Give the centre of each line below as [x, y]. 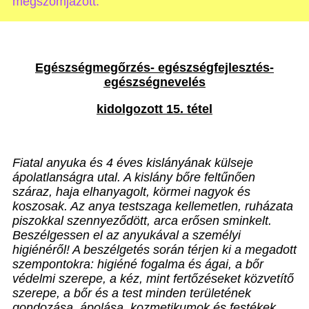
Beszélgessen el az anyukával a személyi [127, 235]
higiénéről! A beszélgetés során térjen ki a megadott [154, 250]
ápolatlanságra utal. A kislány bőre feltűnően [134, 177]
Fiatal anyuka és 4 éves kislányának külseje [133, 163]
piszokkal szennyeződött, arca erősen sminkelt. [142, 221]
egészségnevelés [154, 82]
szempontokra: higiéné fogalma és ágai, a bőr [138, 264]
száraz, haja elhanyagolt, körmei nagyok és [131, 192]
